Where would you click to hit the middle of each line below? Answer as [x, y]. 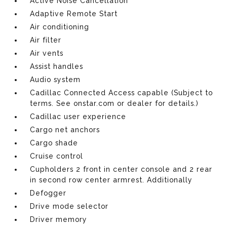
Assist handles [57, 66]
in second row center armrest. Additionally [111, 180]
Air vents [47, 53]
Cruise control [57, 156]
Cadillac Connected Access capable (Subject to [122, 92]
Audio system [55, 79]
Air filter [46, 40]
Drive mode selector [69, 206]
